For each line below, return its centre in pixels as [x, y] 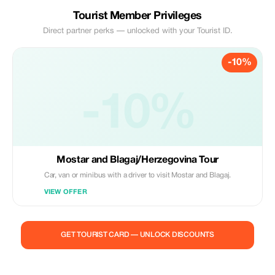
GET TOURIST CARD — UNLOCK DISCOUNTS [137, 235]
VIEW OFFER [65, 192]
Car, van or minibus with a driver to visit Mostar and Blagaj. [137, 175]
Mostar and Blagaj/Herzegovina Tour [137, 160]
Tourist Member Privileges [137, 16]
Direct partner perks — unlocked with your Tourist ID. [137, 31]
